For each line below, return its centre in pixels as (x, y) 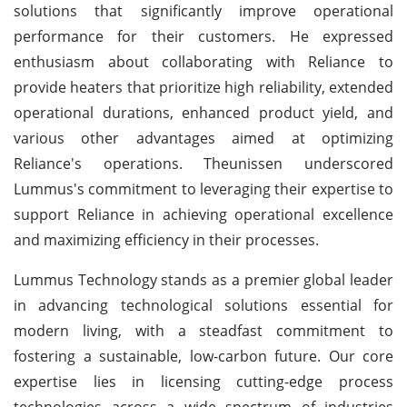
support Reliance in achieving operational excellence (203, 214)
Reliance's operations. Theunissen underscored (203, 163)
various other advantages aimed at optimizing (203, 138)
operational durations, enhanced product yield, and (203, 112)
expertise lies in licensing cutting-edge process (203, 381)
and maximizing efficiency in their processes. (166, 239)
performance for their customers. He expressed (203, 36)
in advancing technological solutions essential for (203, 305)
